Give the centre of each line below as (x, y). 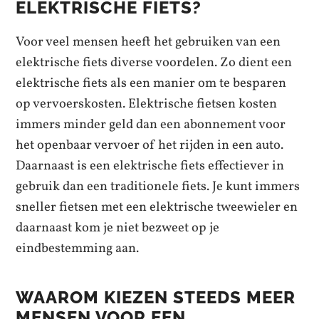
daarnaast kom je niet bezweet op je (118, 228)
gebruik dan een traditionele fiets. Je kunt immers (158, 186)
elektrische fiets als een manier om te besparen (151, 83)
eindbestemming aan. (79, 248)
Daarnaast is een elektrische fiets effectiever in (150, 166)
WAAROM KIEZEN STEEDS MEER (156, 297)
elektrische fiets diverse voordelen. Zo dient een (154, 62)
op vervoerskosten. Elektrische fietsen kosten (147, 104)
